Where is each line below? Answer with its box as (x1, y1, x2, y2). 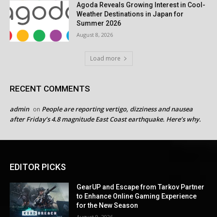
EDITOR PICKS (10, 162, 66, 172)
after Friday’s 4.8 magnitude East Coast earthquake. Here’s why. (10, 115, 201, 124)
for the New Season (77, 201, 139, 210)
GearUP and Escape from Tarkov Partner (77, 183, 205, 191)
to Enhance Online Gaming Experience (77, 192, 197, 201)
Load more (90, 54, 121, 63)
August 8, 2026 (77, 31, 113, 38)
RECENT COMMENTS (10, 84, 90, 94)
